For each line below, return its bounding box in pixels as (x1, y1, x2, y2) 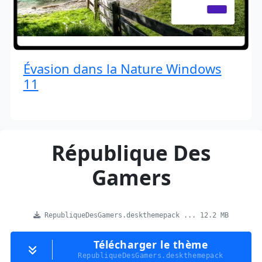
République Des (51, 139, 211, 167)
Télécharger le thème (93, 237, 208, 252)
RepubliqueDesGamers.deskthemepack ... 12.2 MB (40, 211, 229, 220)
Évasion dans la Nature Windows (23, 60, 222, 78)
